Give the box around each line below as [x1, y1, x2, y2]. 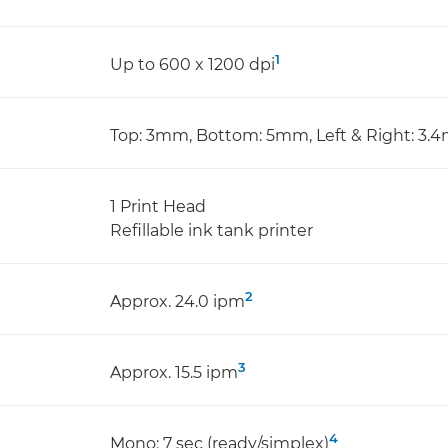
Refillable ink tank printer [110, 221, 313, 240]
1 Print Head [110, 197, 206, 216]
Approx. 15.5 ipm [110, 363, 238, 382]
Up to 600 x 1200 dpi [110, 55, 275, 74]
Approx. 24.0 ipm [110, 292, 245, 311]
